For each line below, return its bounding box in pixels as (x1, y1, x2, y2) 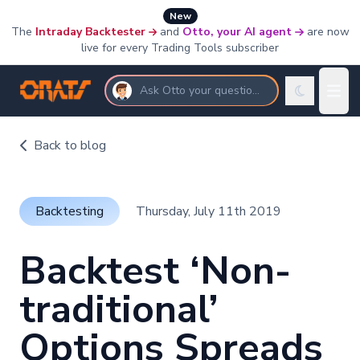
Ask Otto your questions (139, 82, 264, 98)
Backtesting (35, 202, 104, 221)
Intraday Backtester (35, 24, 145, 39)
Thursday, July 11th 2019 (136, 202, 281, 221)
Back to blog (34, 137, 106, 155)
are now (306, 24, 350, 39)
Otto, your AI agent (182, 24, 292, 39)
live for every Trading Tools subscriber (81, 40, 279, 55)
